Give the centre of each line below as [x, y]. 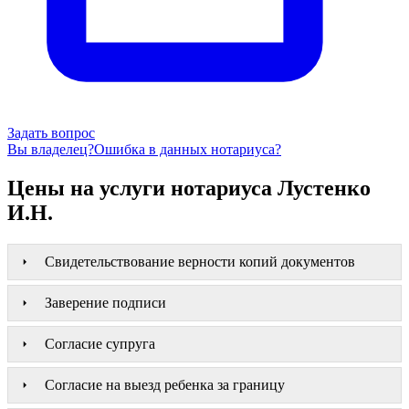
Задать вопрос [51, 132]
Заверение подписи [105, 302]
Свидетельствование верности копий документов [200, 261]
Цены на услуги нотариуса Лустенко [189, 188]
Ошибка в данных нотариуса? [188, 149]
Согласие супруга [100, 343]
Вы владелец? [51, 149]
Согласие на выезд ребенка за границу [165, 384]
